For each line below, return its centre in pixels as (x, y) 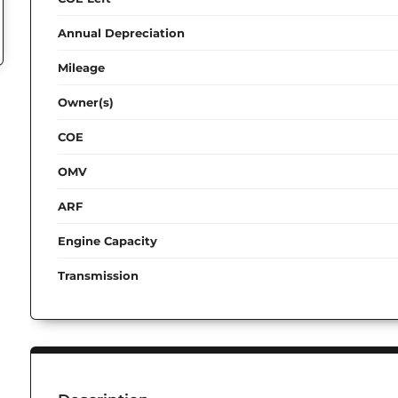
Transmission (98, 275)
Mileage (81, 67)
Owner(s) (86, 102)
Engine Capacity (107, 240)
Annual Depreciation (121, 32)
